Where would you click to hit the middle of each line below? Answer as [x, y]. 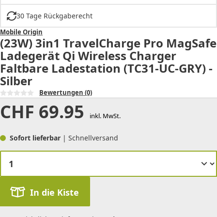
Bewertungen [62, 93]
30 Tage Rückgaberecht [54, 16]
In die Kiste [54, 192]
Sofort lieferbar [36, 138]
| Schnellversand [90, 138]
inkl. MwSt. [105, 116]
